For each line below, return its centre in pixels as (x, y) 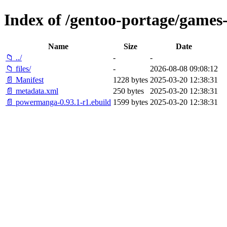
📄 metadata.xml (32, 91)
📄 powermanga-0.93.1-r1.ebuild (58, 102)
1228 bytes (130, 80)
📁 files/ (18, 68)
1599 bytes (130, 102)
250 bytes (128, 91)
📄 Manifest (25, 80)
